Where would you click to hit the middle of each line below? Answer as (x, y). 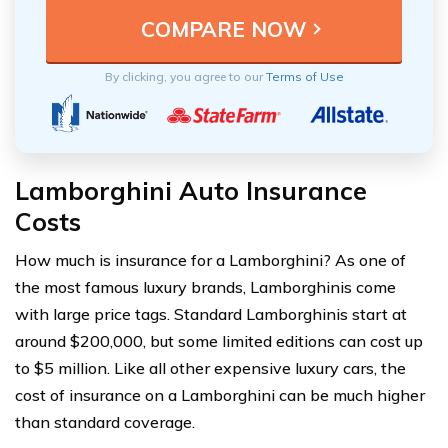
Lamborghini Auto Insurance (191, 190)
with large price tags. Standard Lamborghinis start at (211, 313)
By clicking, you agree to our (185, 76)
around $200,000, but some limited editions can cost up (219, 340)
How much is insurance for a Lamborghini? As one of (210, 259)
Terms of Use (304, 76)
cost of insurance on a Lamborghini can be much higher (220, 394)
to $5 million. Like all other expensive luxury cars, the (210, 367)
